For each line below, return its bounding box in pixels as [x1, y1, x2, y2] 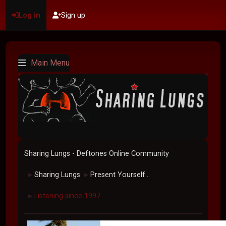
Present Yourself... [90, 171, 150, 179]
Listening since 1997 [34, 192, 101, 200]
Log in [19, 10, 41, 20]
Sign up [61, 10, 86, 20]
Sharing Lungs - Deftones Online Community [24, 149, 169, 158]
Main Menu [31, 58, 70, 68]
